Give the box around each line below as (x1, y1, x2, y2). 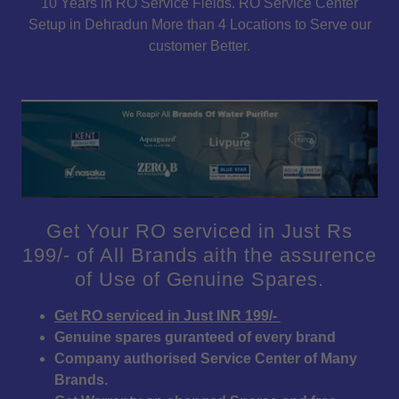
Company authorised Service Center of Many (53, 351, 357, 367)
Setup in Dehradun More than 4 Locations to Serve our (28, 16, 371, 32)
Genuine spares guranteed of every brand (53, 330, 336, 346)
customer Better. (149, 37, 250, 53)
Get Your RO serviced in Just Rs (46, 220, 353, 243)
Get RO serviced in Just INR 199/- (53, 308, 281, 324)
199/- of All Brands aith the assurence (21, 244, 378, 267)
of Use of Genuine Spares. (74, 268, 325, 291)
